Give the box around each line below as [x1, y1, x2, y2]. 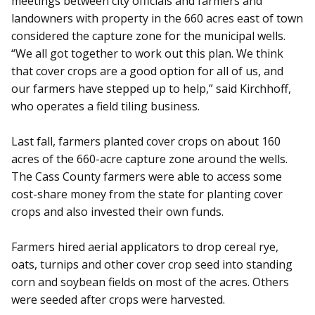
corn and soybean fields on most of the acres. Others [11, 274, 289, 290]
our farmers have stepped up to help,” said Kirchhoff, [11, 81, 291, 97]
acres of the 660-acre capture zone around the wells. [11, 151, 288, 167]
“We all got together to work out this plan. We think [11, 46, 283, 62]
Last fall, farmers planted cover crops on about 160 [11, 134, 281, 150]
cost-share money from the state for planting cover [11, 186, 283, 202]
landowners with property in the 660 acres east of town [11, 11, 303, 27]
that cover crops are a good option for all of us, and [11, 63, 283, 79]
